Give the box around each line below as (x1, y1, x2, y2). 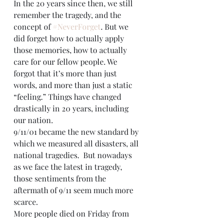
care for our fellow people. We (14, 56, 119, 67)
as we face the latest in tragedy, (14, 162, 124, 172)
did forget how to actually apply (14, 33, 126, 43)
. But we (101, 21, 130, 32)
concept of (14, 21, 53, 32)
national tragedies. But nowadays (14, 150, 134, 160)
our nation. (14, 115, 53, 125)
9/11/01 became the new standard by (14, 127, 141, 137)
